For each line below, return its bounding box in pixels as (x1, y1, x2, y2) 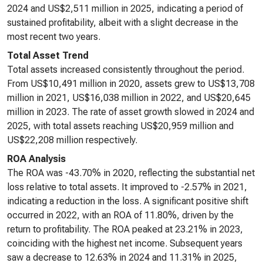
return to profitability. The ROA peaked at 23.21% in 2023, (7, 224, 243, 235)
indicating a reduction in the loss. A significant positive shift (7, 195, 248, 207)
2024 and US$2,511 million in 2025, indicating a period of (7, 3, 243, 14)
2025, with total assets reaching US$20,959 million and (7, 120, 234, 131)
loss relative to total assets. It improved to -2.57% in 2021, (7, 181, 247, 193)
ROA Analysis (7, 153, 66, 164)
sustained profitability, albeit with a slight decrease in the (7, 17, 238, 28)
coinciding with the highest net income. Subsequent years (7, 238, 242, 249)
